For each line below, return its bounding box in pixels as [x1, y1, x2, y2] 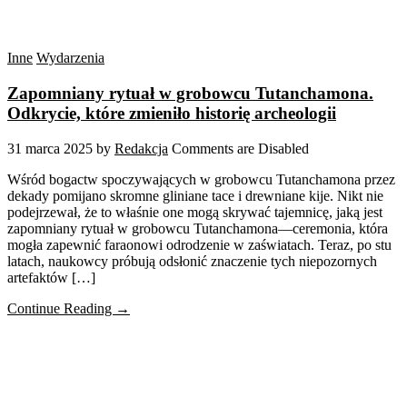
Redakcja [114, 140, 168, 156]
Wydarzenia [36, 50, 104, 66]
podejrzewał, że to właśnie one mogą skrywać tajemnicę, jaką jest [7, 203, 382, 220]
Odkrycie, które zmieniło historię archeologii [7, 104, 336, 124]
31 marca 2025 [7, 140, 93, 156]
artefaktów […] [7, 269, 95, 285]
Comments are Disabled [172, 140, 309, 156]
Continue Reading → [7, 300, 130, 316]
